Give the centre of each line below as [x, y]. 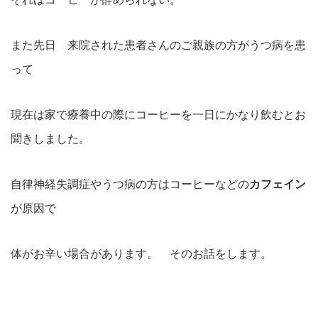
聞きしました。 [50, 139]
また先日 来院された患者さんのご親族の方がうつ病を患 [158, 45]
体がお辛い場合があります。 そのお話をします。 [141, 254]
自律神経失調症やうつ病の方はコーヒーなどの [130, 184]
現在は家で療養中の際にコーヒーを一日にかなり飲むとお [158, 115]
